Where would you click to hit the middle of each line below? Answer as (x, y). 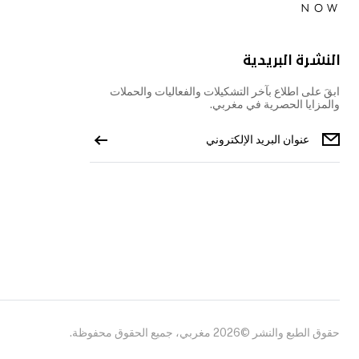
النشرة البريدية (291, 61)
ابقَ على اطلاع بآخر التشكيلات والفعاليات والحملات (225, 91)
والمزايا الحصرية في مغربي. (275, 104)
